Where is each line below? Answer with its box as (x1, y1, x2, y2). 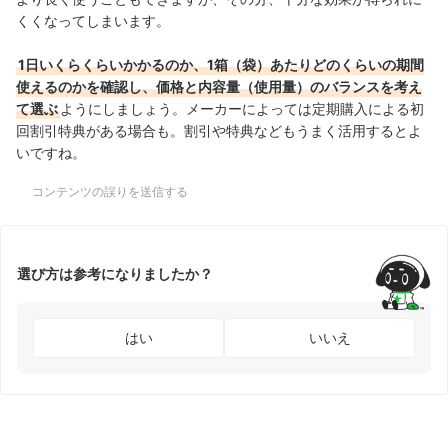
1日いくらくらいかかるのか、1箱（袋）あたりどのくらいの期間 (18, 55, 424, 73)
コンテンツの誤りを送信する (32, 183, 188, 199)
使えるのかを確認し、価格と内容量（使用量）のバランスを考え (16, 77, 422, 95)
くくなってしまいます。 (16, 11, 170, 29)
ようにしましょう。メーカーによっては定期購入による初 (60, 99, 424, 117)
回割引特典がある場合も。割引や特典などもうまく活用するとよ (16, 121, 422, 139)
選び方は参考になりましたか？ (17, 265, 213, 283)
